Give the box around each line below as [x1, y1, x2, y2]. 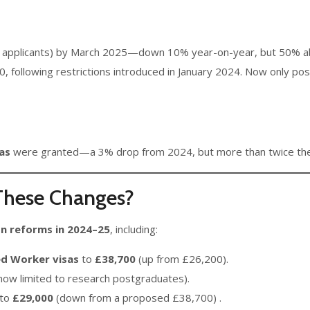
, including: [110, 222, 158, 236]
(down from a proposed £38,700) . [53, 291, 221, 304]
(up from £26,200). [136, 252, 228, 266]
